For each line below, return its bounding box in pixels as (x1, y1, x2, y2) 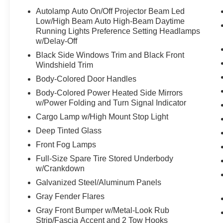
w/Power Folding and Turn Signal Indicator (36, 98, 187, 107)
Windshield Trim (36, 60, 94, 69)
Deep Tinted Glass (36, 126, 102, 135)
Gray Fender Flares (36, 192, 105, 201)
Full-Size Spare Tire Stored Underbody (36, 154, 174, 163)
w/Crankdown (36, 164, 85, 173)
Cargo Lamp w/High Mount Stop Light (36, 112, 169, 121)
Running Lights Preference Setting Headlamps (36, 26, 201, 35)
